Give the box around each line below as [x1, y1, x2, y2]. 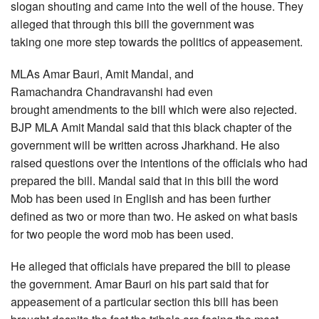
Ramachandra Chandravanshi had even [11, 83, 213, 100]
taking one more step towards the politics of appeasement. [11, 33, 303, 51]
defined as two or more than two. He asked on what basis [11, 208, 298, 225]
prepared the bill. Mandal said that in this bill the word [11, 172, 278, 189]
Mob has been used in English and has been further [11, 190, 271, 207]
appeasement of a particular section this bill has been [11, 293, 278, 310]
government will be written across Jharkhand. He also [11, 137, 280, 154]
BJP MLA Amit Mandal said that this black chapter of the [11, 119, 292, 136]
